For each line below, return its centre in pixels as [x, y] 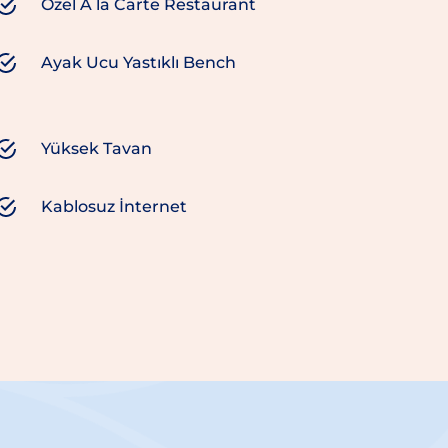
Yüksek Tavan [96, 149]
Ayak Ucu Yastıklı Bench [138, 63]
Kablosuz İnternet [113, 207]
